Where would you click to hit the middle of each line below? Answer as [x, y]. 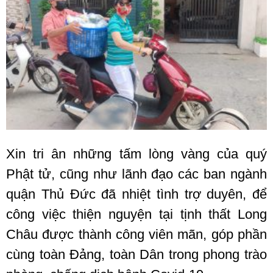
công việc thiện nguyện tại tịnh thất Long [136, 214]
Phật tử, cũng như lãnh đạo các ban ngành [136, 174]
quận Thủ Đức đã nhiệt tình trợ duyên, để [136, 194]
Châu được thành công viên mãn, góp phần [136, 234]
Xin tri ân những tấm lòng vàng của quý [136, 154]
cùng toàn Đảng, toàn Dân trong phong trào [136, 254]
